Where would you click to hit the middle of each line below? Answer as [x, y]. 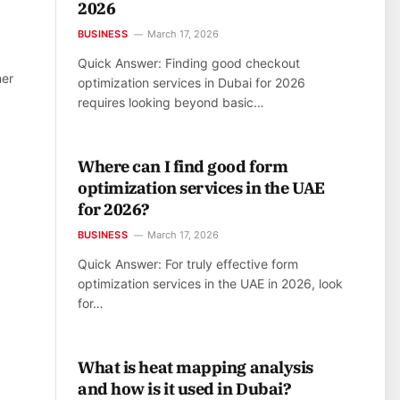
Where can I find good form [183, 167]
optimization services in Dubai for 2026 [192, 83]
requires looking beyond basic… [171, 103]
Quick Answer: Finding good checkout [189, 63]
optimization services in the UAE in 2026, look [210, 284]
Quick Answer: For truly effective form [188, 264]
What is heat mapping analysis [196, 368]
